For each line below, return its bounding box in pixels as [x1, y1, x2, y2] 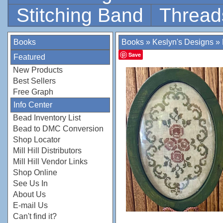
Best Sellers [13, 77, 56, 85]
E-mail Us [13, 201, 48, 210]
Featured [13, 53, 45, 61]
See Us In [13, 179, 48, 188]
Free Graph [13, 88, 53, 96]
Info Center [13, 101, 52, 109]
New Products [13, 66, 63, 74]
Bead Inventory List [13, 113, 81, 122]
